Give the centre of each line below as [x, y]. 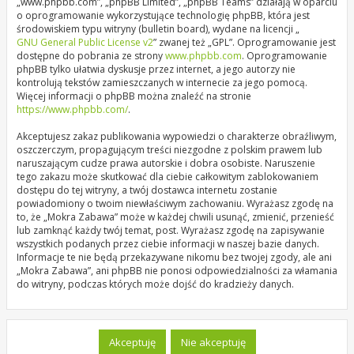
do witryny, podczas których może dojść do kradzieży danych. [155, 284]
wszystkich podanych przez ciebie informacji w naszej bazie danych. [168, 244]
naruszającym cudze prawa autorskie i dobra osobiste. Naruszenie [166, 163]
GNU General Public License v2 [85, 42]
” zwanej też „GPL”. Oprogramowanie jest [245, 42]
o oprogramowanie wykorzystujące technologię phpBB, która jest [163, 15]
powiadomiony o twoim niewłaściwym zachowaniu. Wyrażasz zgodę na [175, 203]
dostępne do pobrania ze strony [91, 56]
